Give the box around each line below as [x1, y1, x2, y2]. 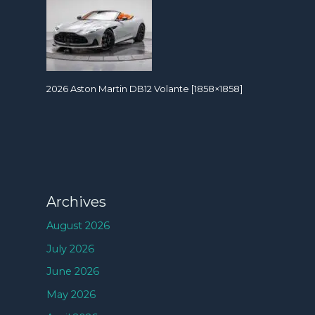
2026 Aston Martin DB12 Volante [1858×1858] [46, 82, 243, 94]
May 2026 [46, 288, 96, 301]
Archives [46, 193, 107, 211]
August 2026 [46, 219, 110, 233]
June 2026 [46, 265, 100, 278]
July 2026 [46, 242, 95, 255]
